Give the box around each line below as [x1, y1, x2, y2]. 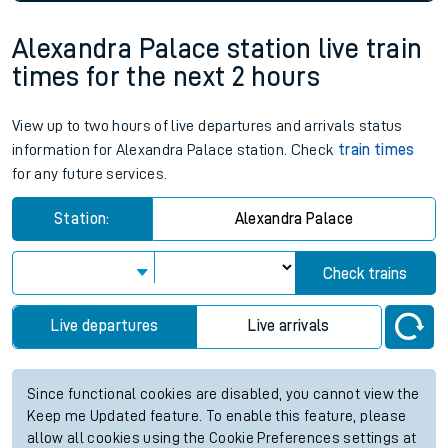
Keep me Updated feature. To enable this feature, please [27, 409, 407, 425]
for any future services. [12, 166, 168, 183]
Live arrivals [248, 318, 330, 335]
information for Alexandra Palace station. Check [12, 142, 338, 159]
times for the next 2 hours [12, 63, 321, 92]
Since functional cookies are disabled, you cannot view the [27, 387, 420, 403]
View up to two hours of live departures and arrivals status [12, 118, 403, 135]
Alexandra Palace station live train [12, 35, 423, 64]
